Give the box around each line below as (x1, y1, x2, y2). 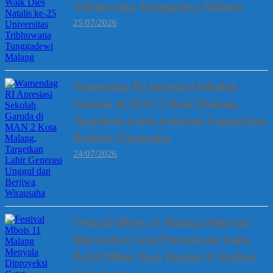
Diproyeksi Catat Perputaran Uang (73, 233, 250, 246)
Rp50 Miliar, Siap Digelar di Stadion (73, 250, 257, 263)
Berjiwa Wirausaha (73, 131, 171, 144)
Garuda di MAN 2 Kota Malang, (73, 97, 239, 110)
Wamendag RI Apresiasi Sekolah (73, 80, 238, 93)
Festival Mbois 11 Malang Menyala (73, 216, 249, 229)
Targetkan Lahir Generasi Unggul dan (73, 114, 266, 127)
